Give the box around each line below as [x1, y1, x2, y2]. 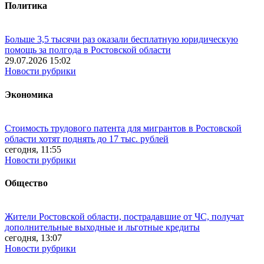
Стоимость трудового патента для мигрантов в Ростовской [5, 123, 242, 133]
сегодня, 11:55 [5, 144, 61, 154]
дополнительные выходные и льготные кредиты [5, 222, 200, 233]
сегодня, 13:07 [5, 233, 62, 243]
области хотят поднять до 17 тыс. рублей [5, 133, 169, 144]
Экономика [5, 89, 53, 100]
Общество [5, 178, 48, 189]
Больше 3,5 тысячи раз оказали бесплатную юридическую [5, 34, 238, 45]
